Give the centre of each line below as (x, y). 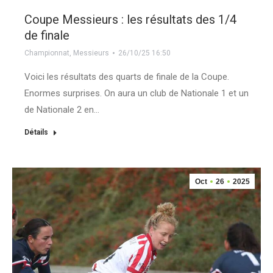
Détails (36, 132)
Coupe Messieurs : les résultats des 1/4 (130, 19)
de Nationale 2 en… (62, 110)
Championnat (47, 53)
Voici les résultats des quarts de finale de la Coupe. (127, 77)
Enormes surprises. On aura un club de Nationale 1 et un (136, 93)
